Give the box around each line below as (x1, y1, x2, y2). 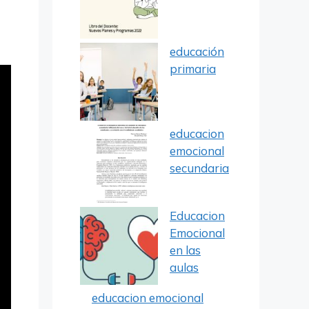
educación (170, 44, 224, 59)
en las (170, 243, 201, 257)
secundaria (170, 161, 229, 175)
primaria (170, 61, 216, 76)
